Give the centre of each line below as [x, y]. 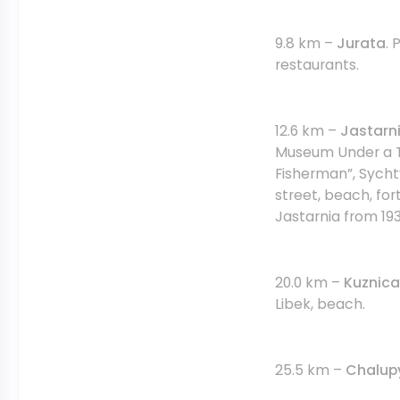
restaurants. [317, 65]
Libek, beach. [320, 304]
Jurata [361, 43]
